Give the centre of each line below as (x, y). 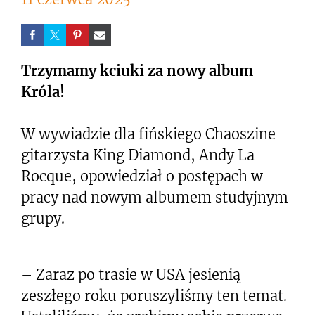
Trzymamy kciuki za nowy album (137, 71)
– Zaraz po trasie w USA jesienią (131, 275)
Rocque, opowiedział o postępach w (142, 176)
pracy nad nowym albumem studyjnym (155, 197)
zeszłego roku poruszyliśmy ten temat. (154, 296)
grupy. (43, 218)
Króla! (43, 92)
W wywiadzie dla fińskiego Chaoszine (148, 134)
